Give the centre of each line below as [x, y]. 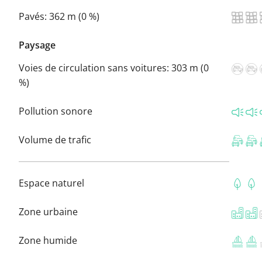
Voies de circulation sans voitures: [95, 68]
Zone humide [48, 241]
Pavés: [34, 17]
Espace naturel [51, 183]
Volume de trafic [55, 140]
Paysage [37, 45]
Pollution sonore [56, 111]
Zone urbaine [48, 212]
